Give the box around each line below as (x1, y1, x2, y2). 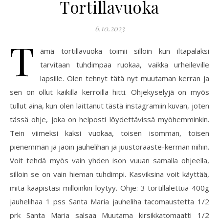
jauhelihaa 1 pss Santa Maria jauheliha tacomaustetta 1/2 (10, 197, 209, 206)
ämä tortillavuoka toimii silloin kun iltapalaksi (40, 46, 209, 56)
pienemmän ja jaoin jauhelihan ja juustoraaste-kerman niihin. (10, 142, 209, 152)
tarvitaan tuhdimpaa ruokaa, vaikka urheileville (40, 60, 209, 69)
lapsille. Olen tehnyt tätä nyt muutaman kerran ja (40, 73, 209, 83)
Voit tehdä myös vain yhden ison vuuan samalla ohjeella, (10, 155, 209, 165)
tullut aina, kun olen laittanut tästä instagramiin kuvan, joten (10, 101, 209, 110)
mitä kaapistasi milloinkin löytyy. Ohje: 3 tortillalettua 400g (10, 183, 209, 193)
